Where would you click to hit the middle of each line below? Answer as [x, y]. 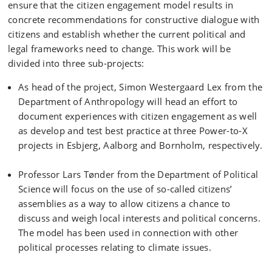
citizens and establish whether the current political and [127, 34]
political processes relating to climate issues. [115, 247]
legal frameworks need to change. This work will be [119, 49]
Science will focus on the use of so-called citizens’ [125, 189]
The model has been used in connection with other [128, 233]
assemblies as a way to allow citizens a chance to [124, 203]
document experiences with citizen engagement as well [138, 116]
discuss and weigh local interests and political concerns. [140, 218]
